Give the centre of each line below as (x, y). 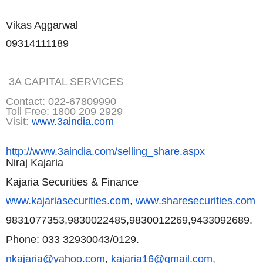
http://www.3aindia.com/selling (77, 151)
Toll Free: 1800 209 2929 (64, 111)
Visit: (19, 121)
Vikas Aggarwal (42, 25)
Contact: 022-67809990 (61, 101)
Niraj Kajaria (35, 162)
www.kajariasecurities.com (68, 201)
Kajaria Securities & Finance (72, 182)
